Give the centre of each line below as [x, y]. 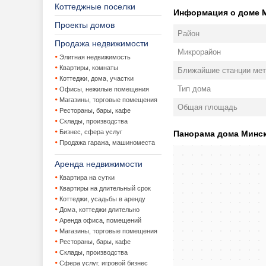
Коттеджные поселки [95, 7]
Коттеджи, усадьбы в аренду [102, 199]
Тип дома [194, 89]
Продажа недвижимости [102, 43]
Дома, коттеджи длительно [99, 210]
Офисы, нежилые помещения [104, 89]
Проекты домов [85, 25]
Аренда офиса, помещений [100, 220]
